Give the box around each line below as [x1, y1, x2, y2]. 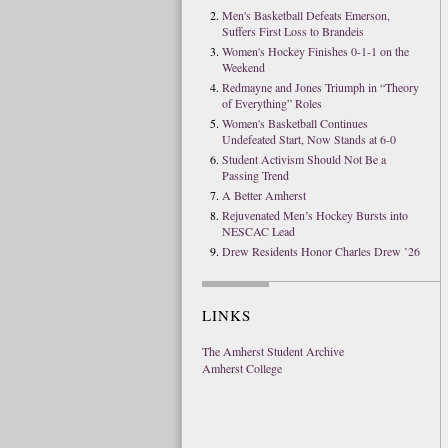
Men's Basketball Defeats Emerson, [222, 7, 390, 23]
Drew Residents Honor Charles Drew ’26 [222, 243, 420, 259]
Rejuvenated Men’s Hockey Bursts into [222, 207, 408, 223]
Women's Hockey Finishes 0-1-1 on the [222, 43, 409, 59]
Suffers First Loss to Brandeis [222, 23, 364, 39]
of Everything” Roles [222, 95, 322, 111]
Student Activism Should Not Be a [222, 151, 386, 167]
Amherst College [202, 360, 282, 376]
